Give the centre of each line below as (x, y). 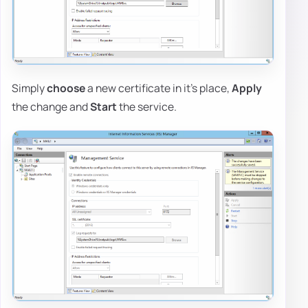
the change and (51, 107)
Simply (29, 88)
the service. (147, 107)
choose (66, 88)
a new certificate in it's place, (158, 88)
